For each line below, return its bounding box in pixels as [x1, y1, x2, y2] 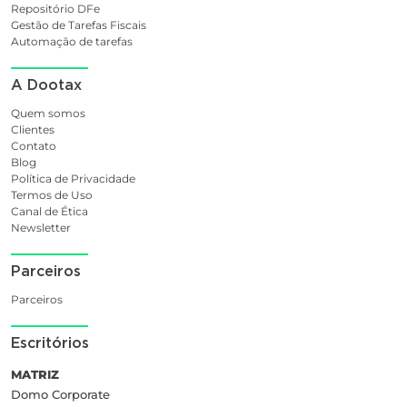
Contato [11, 138, 56, 153]
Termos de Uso [11, 187, 93, 202]
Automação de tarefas [11, 34, 133, 48]
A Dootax [11, 75, 82, 94]
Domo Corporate [11, 387, 110, 402]
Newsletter [11, 220, 71, 234]
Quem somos [11, 105, 85, 120]
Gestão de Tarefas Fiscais [11, 17, 146, 32]
